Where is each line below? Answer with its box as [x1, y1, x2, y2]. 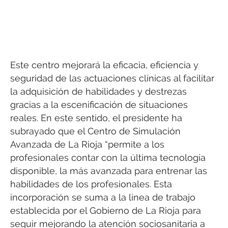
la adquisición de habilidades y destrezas [10, 86, 187, 97]
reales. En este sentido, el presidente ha [10, 112, 182, 124]
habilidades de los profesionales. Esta [10, 179, 172, 190]
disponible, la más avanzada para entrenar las [10, 165, 207, 177]
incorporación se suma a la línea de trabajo [10, 192, 195, 203]
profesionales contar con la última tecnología [10, 152, 206, 163]
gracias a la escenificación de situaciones [10, 99, 188, 110]
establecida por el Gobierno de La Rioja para [10, 205, 201, 216]
